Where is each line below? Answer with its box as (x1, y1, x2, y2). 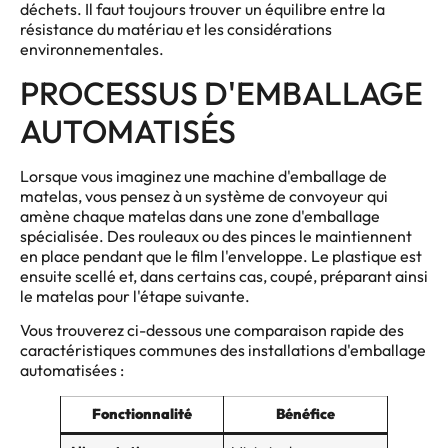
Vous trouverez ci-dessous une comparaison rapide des (20, 320, 404, 341)
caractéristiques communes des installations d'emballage (20, 340, 426, 361)
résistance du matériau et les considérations (20, 19, 332, 40)
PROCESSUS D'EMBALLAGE (20, 72, 423, 113)
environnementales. (20, 39, 167, 60)
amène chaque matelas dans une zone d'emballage (20, 205, 380, 226)
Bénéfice (276, 405, 335, 424)
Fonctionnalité (92, 405, 192, 424)
